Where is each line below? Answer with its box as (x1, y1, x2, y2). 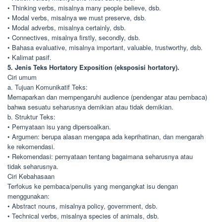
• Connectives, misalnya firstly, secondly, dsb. (7, 33, 140, 42)
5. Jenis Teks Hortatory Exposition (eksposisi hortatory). (7, 62, 179, 72)
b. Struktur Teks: (7, 112, 55, 121)
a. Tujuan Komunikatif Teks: (7, 82, 88, 92)
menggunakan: (7, 191, 50, 201)
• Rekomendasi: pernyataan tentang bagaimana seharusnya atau (7, 152, 193, 161)
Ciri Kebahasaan (7, 171, 55, 181)
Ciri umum (7, 72, 37, 82)
